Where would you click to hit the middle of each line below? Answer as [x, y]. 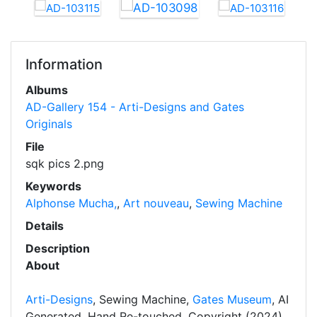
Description [58, 249]
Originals [49, 124]
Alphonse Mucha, [71, 203]
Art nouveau [156, 203]
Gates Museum [232, 300]
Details [45, 226]
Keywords [53, 186]
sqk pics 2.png [65, 164]
